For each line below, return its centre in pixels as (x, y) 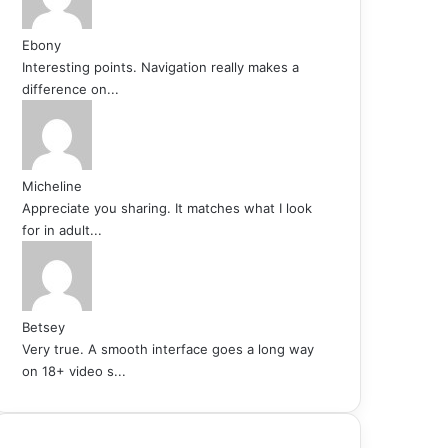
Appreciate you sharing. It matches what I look (167, 207)
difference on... (70, 88)
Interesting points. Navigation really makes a (160, 66)
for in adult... (62, 229)
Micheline (52, 185)
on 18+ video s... (74, 370)
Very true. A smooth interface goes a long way (168, 348)
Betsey (43, 326)
